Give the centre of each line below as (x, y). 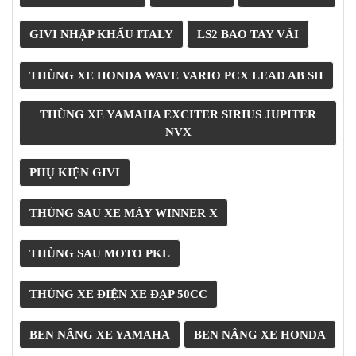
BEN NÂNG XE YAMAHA (100, 335)
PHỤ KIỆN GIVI (75, 172)
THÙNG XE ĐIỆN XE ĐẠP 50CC (118, 294)
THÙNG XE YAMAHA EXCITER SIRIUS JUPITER (178, 114)
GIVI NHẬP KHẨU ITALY (101, 35)
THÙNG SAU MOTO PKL (100, 254)
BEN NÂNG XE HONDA (260, 335)
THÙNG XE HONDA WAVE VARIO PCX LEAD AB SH (176, 75)
